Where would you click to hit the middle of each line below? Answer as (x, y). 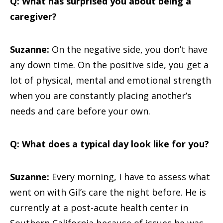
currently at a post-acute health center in (99, 208)
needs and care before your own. (80, 111)
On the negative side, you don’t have (128, 49)
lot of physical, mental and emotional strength (111, 80)
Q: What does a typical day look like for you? (110, 144)
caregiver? (33, 16)
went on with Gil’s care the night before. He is (108, 192)
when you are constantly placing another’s (101, 96)
